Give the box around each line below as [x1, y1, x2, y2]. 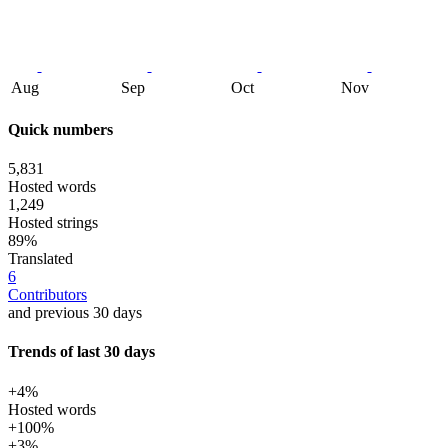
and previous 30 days [8, 304, 142, 322]
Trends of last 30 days [8, 343, 155, 361]
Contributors [8, 286, 87, 304]
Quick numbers [8, 120, 113, 138]
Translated [8, 250, 73, 268]
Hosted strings [8, 214, 98, 232]
